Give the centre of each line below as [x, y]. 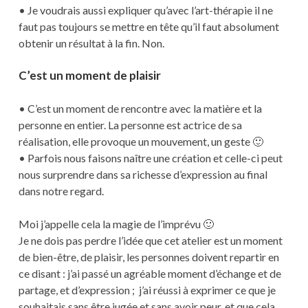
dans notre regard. [61, 191]
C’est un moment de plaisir [89, 75]
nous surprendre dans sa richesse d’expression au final [143, 175]
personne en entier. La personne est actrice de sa [130, 125]
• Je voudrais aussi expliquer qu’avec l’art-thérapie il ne [145, 10]
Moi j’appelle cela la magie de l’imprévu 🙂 [116, 224]
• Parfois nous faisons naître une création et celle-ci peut [150, 158]
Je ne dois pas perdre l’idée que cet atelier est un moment [150, 241]
